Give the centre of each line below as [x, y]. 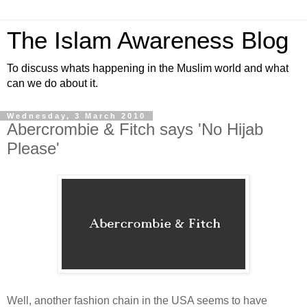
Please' [33, 148]
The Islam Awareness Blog [148, 40]
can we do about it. [52, 83]
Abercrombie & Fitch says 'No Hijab [135, 129]
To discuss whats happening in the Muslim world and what [148, 68]
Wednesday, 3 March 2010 [76, 116]
